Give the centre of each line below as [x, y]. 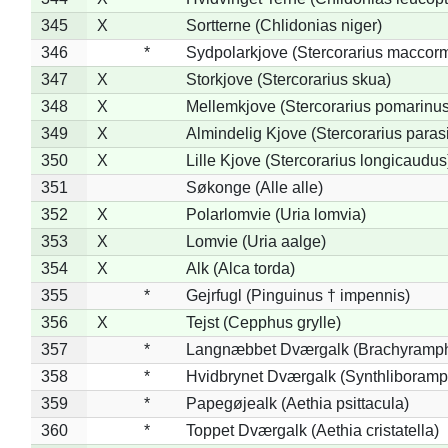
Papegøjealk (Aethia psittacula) [297, 403]
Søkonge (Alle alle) [254, 187]
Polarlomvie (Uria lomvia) [275, 214]
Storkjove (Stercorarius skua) [288, 79]
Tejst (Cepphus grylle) [263, 322]
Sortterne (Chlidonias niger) [283, 25]
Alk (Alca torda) [240, 268]
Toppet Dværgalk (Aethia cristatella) [312, 430]
